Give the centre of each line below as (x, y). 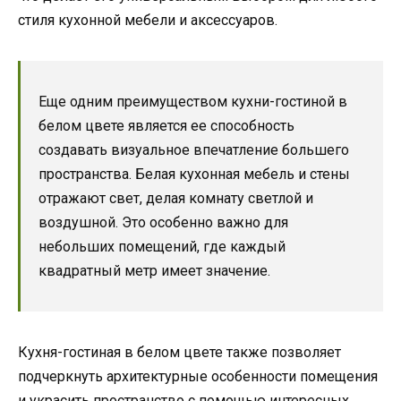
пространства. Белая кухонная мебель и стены (194, 175)
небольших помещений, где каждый (162, 247)
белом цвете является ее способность (166, 126)
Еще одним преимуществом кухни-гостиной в (193, 102)
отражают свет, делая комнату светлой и (176, 199)
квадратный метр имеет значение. (154, 271)
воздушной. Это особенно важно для (163, 223)
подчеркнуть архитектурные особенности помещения (198, 377)
